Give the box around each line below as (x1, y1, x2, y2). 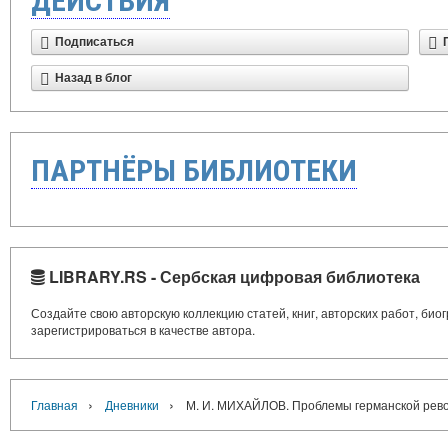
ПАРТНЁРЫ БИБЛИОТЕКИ (31, 153, 357, 189)
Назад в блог (55, 71, 132, 86)
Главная (31, 396, 78, 414)
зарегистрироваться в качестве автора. (31, 321, 255, 339)
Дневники (105, 396, 159, 414)
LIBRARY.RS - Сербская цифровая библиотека (45, 265, 420, 289)
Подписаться (55, 35, 134, 50)
